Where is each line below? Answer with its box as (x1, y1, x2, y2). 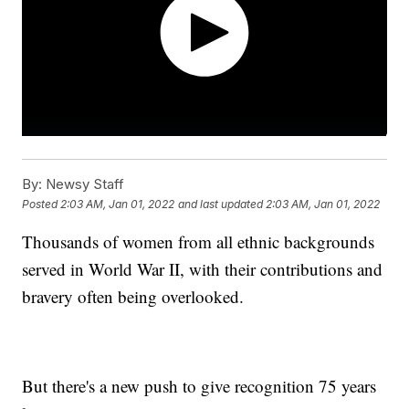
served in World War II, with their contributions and (22, 257, 383, 281)
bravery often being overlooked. (22, 285, 245, 309)
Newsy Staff (42, 175, 125, 194)
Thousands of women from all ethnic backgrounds (22, 230, 375, 254)
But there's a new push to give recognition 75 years (22, 374, 377, 398)
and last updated (178, 196, 264, 211)
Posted (22, 196, 61, 211)
